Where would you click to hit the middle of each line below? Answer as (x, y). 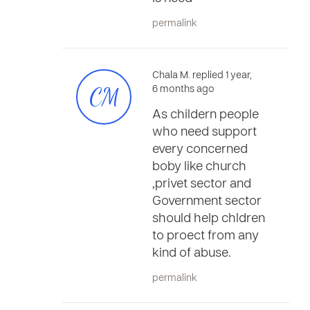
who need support (204, 133)
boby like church (199, 167)
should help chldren (209, 219)
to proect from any (206, 236)
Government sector (207, 202)
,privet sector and (202, 184)
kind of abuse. (191, 254)
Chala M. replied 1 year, (202, 76)
